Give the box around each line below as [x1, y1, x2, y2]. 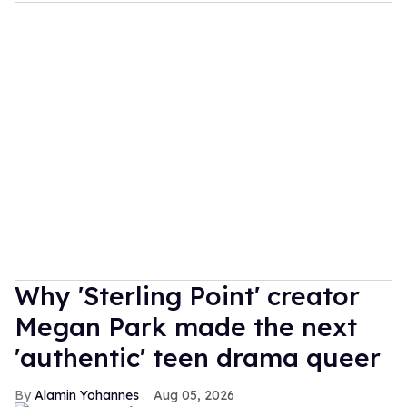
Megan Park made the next [15, 310, 357, 342]
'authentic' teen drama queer [15, 341, 381, 373]
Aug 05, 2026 [154, 386, 234, 403]
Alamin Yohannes [35, 386, 139, 403]
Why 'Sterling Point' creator [15, 279, 360, 312]
